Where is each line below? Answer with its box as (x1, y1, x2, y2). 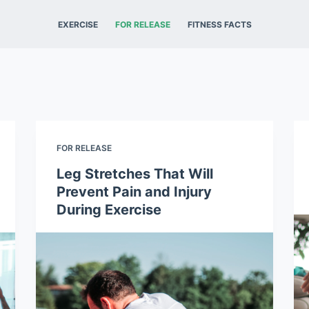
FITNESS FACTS (187, 19, 252, 30)
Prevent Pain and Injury (57, 183, 212, 200)
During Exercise (57, 201, 162, 218)
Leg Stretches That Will (57, 166, 214, 182)
